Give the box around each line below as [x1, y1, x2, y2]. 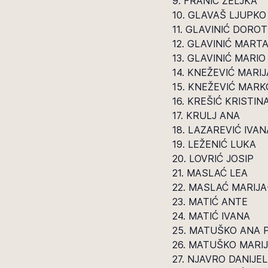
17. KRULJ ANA [172, 109, 240, 121]
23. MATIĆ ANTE [172, 196, 248, 208]
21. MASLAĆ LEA [172, 167, 248, 179]
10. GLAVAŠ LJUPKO [172, 9, 266, 21]
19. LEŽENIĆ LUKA [172, 138, 256, 150]
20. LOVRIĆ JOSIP [172, 153, 254, 165]
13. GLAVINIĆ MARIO [172, 52, 266, 64]
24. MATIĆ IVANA [172, 210, 250, 222]
